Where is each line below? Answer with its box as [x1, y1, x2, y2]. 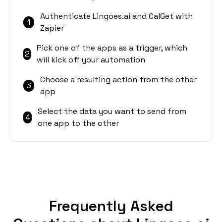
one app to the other [38, 118, 119, 129]
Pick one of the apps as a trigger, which [37, 43, 188, 54]
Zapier [40, 23, 64, 34]
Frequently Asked [49, 196, 173, 216]
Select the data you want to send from [38, 106, 187, 117]
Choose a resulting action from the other [40, 74, 197, 85]
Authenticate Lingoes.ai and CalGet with [40, 11, 193, 22]
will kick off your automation [37, 55, 146, 65]
